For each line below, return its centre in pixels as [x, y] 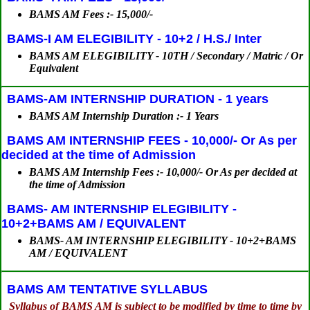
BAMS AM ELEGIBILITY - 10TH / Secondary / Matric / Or [166, 55]
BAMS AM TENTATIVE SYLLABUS [107, 290]
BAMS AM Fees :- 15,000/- [91, 14]
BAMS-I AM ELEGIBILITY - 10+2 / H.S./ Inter [134, 38]
